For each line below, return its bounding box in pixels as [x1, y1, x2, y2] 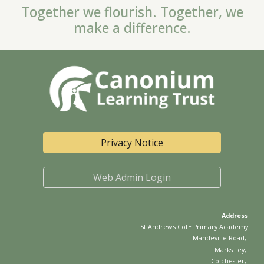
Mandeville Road [192, 234, 245, 243]
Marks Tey [214, 245, 245, 254]
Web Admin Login [93, 170, 171, 184]
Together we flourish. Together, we [21, 3, 243, 21]
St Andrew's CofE [140, 222, 192, 231]
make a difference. [73, 19, 191, 37]
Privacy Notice [101, 136, 163, 150]
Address [221, 211, 248, 220]
